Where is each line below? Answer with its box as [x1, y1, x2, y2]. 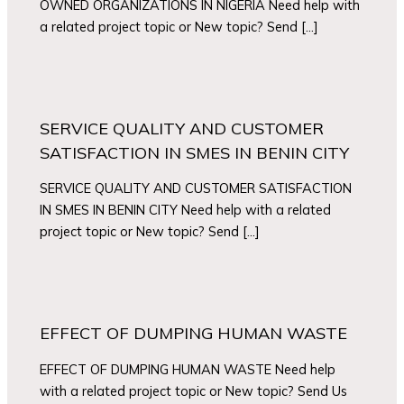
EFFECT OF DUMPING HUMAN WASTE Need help [40, 360, 336, 378]
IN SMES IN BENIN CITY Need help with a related [40, 201, 332, 219]
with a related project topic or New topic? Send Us [40, 381, 348, 399]
